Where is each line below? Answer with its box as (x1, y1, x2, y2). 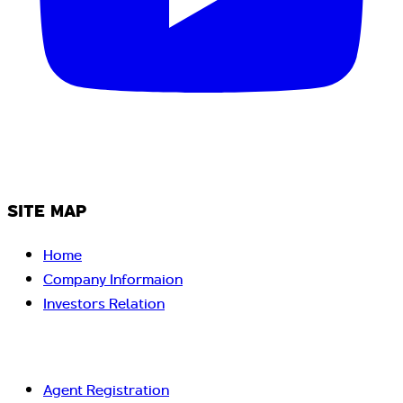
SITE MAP (7, 198, 86, 225)
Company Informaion (43, 268, 183, 291)
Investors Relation (43, 292, 165, 316)
